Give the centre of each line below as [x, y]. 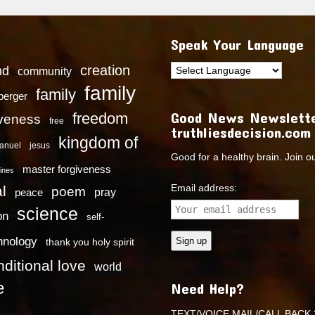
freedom [100, 118]
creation [105, 70]
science [47, 213]
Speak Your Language [238, 44]
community [45, 71]
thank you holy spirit [90, 242]
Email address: [204, 188]
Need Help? [208, 288]
